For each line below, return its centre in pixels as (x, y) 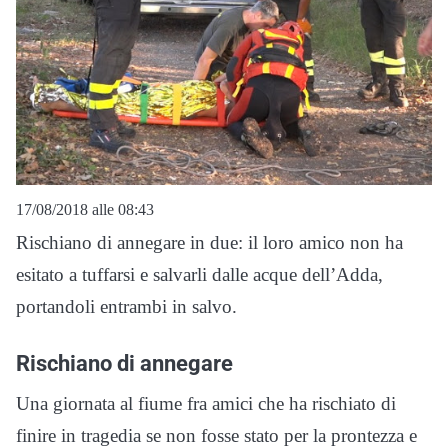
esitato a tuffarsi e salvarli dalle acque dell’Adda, (199, 274)
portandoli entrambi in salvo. (126, 306)
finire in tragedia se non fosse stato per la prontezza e (216, 435)
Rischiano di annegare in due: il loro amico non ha (209, 242)
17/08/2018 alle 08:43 (85, 209)
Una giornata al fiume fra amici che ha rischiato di (206, 403)
